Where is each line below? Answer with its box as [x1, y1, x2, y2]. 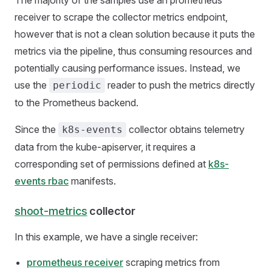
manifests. [69, 175, 116, 188]
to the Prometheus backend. [15, 97, 138, 109]
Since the [15, 123, 58, 136]
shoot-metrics [15, 205, 87, 218]
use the [15, 79, 49, 92]
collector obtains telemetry [126, 123, 245, 136]
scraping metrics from [123, 256, 220, 269]
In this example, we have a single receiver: [15, 231, 198, 243]
